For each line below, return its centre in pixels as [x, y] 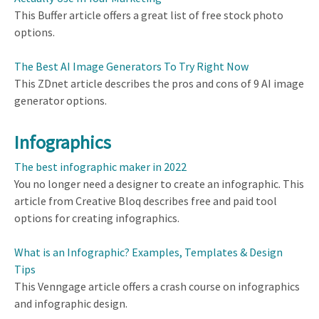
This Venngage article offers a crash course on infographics [157, 287]
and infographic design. [71, 304]
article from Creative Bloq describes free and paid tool [146, 201]
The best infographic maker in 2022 [100, 167]
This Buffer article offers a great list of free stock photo [149, 15]
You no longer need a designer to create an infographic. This [159, 184]
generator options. [61, 100]
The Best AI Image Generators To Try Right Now [131, 66]
